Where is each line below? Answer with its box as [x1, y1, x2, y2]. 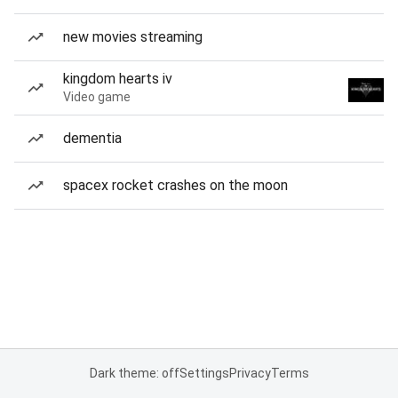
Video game [63, 90, 131, 104]
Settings [179, 366, 229, 380]
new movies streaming [63, 28, 203, 45]
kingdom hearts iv [63, 70, 172, 87]
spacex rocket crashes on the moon [63, 177, 288, 194]
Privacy [228, 366, 271, 380]
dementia [63, 130, 122, 147]
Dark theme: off [89, 366, 179, 380]
